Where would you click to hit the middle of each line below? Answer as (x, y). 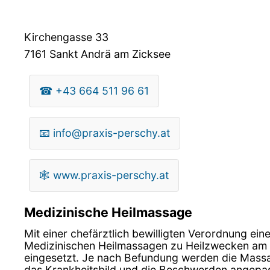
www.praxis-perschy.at (111, 175)
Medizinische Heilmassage (108, 212)
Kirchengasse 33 (66, 37)
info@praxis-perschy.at (111, 133)
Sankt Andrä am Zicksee (108, 54)
